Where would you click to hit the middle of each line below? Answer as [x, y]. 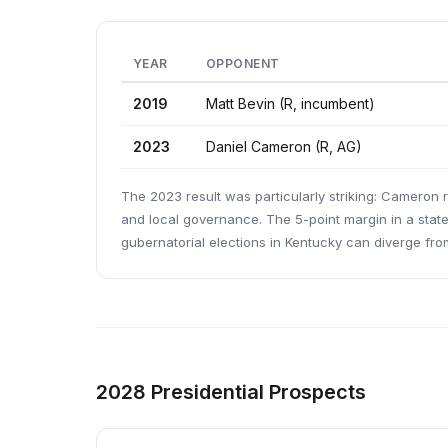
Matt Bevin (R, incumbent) [290, 103]
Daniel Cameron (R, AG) [284, 146]
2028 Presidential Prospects [231, 392]
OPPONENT [243, 63]
